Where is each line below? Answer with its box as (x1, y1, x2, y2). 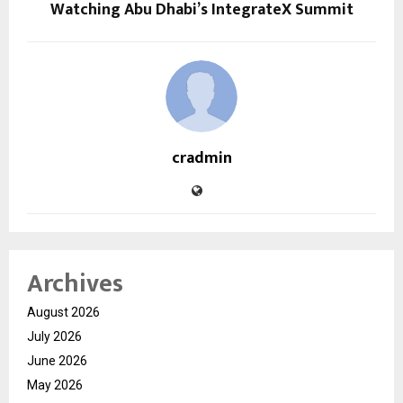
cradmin (171, 144, 232, 172)
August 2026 (27, 304, 100, 319)
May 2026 (27, 377, 83, 392)
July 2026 (27, 328, 82, 344)
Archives (27, 262, 123, 305)
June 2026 (27, 353, 87, 368)
